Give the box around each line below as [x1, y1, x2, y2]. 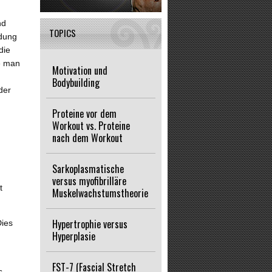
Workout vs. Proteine [52, 118, 130, 133]
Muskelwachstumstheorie [52, 186, 148, 200]
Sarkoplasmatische [52, 161, 124, 176]
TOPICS [49, 26, 76, 39]
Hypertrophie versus [52, 217, 127, 231]
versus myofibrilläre [52, 174, 126, 188]
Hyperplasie [52, 229, 95, 243]
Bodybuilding [52, 75, 100, 90]
